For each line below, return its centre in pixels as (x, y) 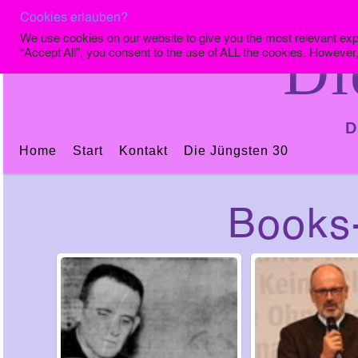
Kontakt (143, 151)
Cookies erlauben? (74, 18)
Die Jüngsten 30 (236, 151)
